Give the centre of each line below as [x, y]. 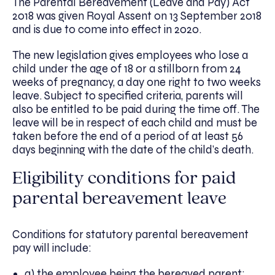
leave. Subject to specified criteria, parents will [128, 96]
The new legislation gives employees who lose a [130, 56]
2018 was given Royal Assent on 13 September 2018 [137, 16]
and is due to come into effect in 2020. [107, 30]
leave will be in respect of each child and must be [135, 123]
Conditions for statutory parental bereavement [130, 235]
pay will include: [52, 248]
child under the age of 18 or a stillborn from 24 [127, 69]
